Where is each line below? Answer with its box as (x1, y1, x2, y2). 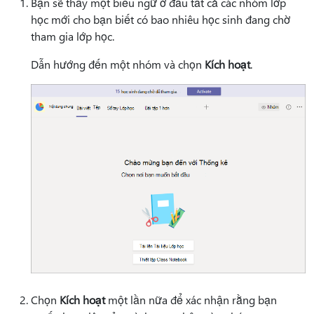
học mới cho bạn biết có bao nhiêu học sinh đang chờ (31, 12, 290, 27)
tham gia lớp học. (31, 29, 114, 43)
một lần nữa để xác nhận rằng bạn (105, 292, 277, 308)
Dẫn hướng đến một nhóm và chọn (31, 57, 205, 71)
